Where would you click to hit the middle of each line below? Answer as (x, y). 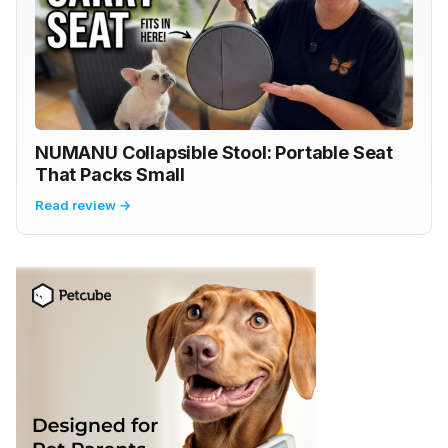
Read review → (83, 205)
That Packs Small (110, 175)
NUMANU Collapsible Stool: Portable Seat (214, 153)
